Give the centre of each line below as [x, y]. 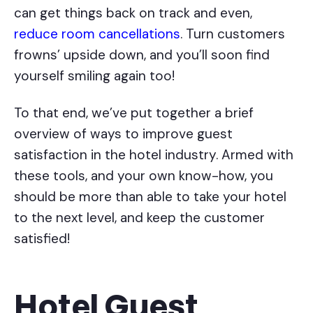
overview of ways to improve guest [123, 133]
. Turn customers [233, 34]
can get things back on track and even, [133, 13]
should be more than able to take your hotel [150, 196]
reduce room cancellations [97, 34]
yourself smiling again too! [96, 75]
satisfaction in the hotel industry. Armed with [154, 154]
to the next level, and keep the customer [139, 217]
